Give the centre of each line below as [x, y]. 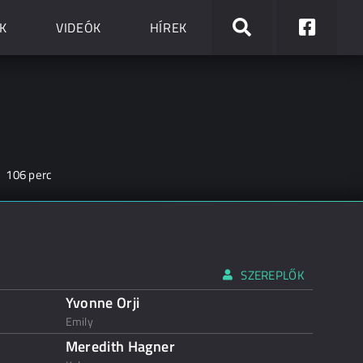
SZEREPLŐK [273, 275]
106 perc [29, 175]
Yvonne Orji [102, 303]
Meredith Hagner [120, 346]
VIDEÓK [78, 28]
